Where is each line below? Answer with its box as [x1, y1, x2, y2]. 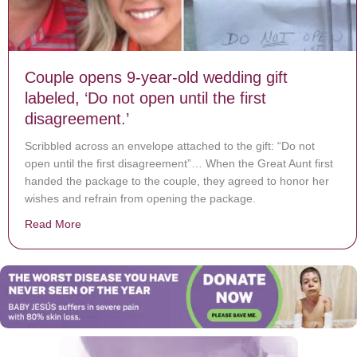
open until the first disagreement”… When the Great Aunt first [25, 156, 333, 170]
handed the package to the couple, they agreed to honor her [25, 174, 329, 187]
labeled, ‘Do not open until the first [25, 88, 266, 107]
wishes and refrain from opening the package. [25, 191, 256, 205]
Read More [25, 217, 81, 230]
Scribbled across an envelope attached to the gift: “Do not [25, 139, 315, 152]
